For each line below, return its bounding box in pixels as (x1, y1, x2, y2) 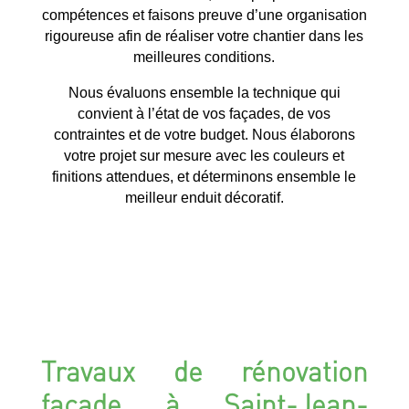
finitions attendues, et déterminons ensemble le (52, 168, 357, 184)
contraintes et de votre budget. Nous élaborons (53, 126, 355, 142)
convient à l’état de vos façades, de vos (78, 105, 331, 121)
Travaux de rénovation (40, 352, 369, 388)
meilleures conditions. (133, 48, 276, 65)
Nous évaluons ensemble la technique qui (68, 84, 341, 100)
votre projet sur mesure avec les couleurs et (64, 147, 345, 163)
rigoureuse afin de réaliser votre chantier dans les (45, 27, 364, 44)
